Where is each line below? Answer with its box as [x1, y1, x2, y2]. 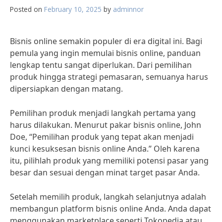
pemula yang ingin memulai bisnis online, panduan [10, 48, 201, 58]
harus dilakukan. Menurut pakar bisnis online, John [10, 119, 201, 130]
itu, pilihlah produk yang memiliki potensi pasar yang [10, 155, 209, 166]
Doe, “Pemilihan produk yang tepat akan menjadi [10, 131, 194, 142]
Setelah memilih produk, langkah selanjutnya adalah [10, 191, 206, 202]
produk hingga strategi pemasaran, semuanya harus [10, 71, 208, 82]
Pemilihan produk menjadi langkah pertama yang [10, 108, 196, 118]
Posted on [10, 4, 44, 14]
